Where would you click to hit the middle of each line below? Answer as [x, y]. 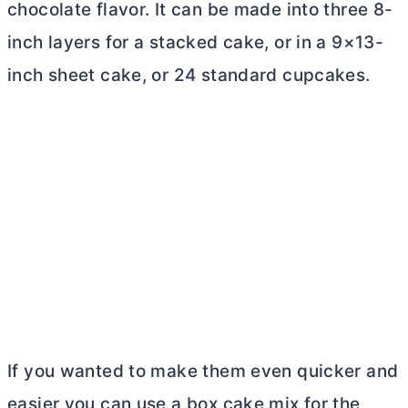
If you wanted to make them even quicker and [203, 371]
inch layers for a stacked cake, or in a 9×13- [196, 42]
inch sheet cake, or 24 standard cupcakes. [189, 75]
